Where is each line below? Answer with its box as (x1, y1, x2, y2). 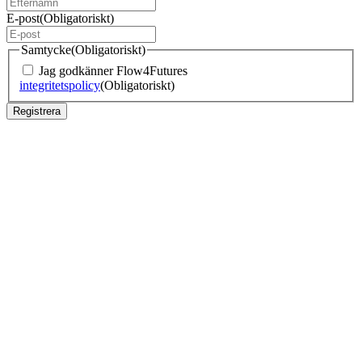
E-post (6, 11, 40, 25)
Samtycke (21, 42, 71, 57)
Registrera (13, 104, 61, 117)
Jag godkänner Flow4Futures (39, 63, 187, 78)
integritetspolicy (19, 78, 100, 92)
